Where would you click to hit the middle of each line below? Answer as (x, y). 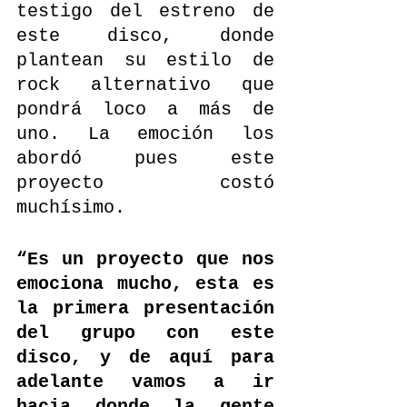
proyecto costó (145, 183)
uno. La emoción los (145, 134)
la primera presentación (145, 308)
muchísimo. (76, 207)
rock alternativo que (145, 84)
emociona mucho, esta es (145, 283)
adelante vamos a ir (145, 382)
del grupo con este (145, 333)
